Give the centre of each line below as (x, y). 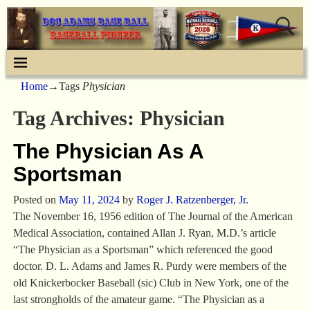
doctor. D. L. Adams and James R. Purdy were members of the (149, 266)
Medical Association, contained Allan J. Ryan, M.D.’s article (144, 232)
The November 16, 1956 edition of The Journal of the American (153, 216)
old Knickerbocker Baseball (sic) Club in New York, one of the (151, 282)
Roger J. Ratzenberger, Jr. (192, 199)
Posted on (36, 199)
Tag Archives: (76, 118)
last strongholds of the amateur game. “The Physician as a (138, 299)
